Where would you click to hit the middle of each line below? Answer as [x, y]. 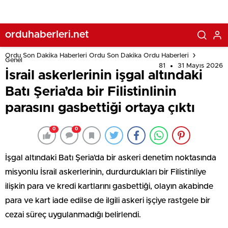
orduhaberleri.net [47, 34]
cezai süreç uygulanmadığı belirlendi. [73, 215]
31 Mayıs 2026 [200, 66]
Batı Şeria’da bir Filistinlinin [91, 92]
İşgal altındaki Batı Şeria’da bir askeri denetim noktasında [111, 158]
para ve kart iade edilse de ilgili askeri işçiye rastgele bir [108, 201]
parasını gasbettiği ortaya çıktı [100, 108]
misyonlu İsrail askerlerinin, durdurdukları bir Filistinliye [106, 172]
